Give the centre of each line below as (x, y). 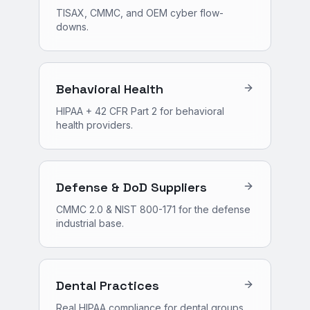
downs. (72, 27)
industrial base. (90, 223)
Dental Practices (108, 285)
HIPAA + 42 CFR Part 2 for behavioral (140, 111)
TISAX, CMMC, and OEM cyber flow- (140, 13)
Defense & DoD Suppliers (131, 187)
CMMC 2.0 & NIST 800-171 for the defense (153, 209)
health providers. (94, 125)
